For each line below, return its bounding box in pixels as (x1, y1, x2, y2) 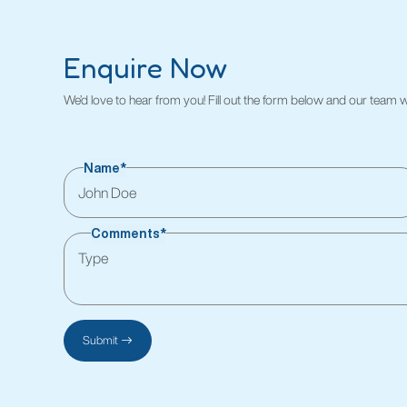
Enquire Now (64, 50, 228, 85)
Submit (82, 334, 121, 347)
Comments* (91, 227, 167, 241)
